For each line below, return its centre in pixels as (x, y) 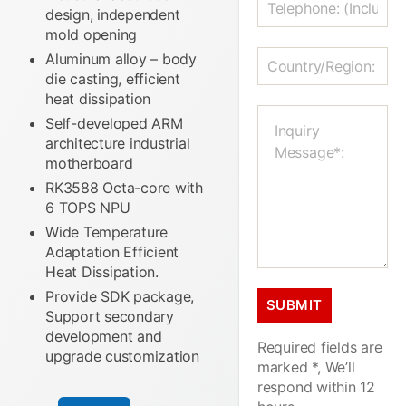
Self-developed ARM (114, 124)
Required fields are (319, 348)
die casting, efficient (113, 79)
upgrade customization (122, 357)
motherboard (89, 164)
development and (104, 337)
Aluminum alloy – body (121, 59)
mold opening (92, 35)
